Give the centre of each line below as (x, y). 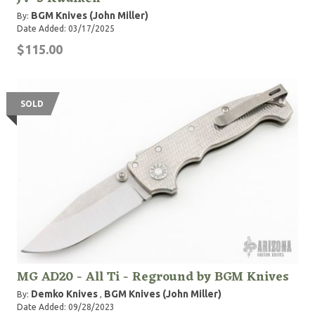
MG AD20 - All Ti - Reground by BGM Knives (153, 277)
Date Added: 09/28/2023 (66, 307)
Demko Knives (64, 294)
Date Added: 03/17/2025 (66, 28)
